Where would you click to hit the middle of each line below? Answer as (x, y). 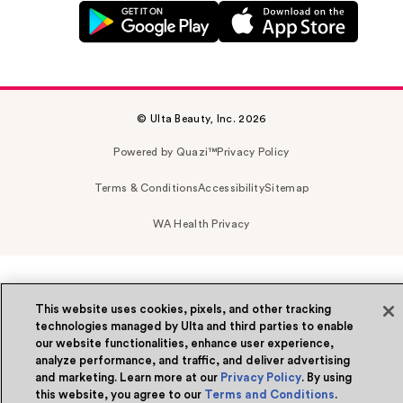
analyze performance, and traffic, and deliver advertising (193, 360)
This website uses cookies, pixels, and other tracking (184, 309)
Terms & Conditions (146, 188)
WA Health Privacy (201, 224)
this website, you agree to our (120, 394)
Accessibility (232, 188)
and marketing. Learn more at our (128, 377)
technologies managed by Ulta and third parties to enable (195, 326)
